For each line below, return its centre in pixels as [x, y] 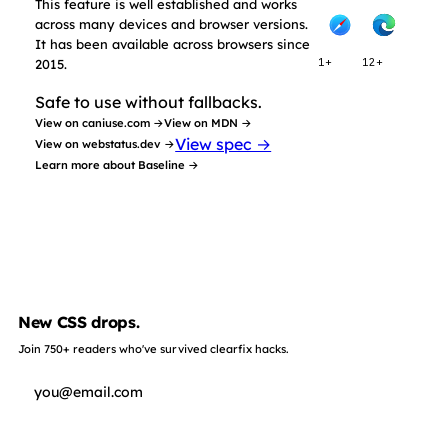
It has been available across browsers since [173, 44]
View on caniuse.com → [100, 123]
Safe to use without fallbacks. [149, 102]
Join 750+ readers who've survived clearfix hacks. [153, 349]
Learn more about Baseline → [117, 165]
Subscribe [224, 434]
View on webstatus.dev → [105, 144]
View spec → [223, 144]
